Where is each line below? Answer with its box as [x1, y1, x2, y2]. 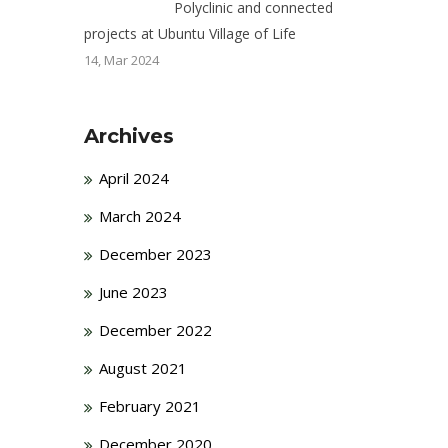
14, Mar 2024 [83, 51, 159, 69]
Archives [83, 124, 174, 148]
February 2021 [98, 396, 201, 416]
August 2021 [98, 358, 187, 378]
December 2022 [98, 320, 212, 340]
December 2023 [98, 244, 212, 264]
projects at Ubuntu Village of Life [83, 24, 296, 43]
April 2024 [98, 168, 169, 188]
